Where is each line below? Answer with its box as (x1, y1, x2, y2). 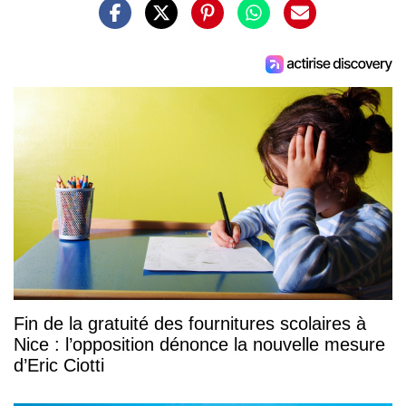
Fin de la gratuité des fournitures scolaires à (14, 314, 366, 333)
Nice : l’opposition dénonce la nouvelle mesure (14, 334, 385, 354)
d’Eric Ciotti (14, 355, 104, 375)
